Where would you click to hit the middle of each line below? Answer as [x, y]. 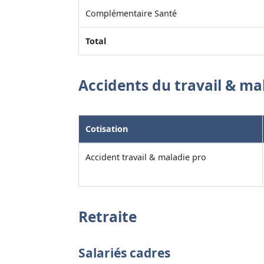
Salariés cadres [124, 253]
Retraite [108, 216]
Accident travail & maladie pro [146, 157]
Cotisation [106, 128]
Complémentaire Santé [131, 13]
